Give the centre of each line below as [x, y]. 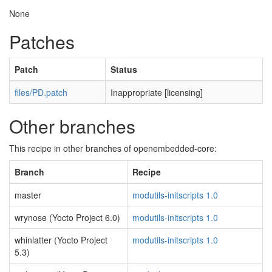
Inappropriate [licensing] [157, 92]
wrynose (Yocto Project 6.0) [67, 217]
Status [124, 69]
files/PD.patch [41, 92]
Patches [42, 42]
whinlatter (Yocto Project [61, 240]
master [28, 195]
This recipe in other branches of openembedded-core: [113, 148]
